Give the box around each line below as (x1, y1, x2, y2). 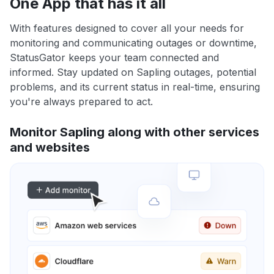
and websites (10, 140, 90, 155)
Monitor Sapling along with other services (10, 125, 259, 140)
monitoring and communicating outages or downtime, (10, 37, 257, 50)
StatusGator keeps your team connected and (10, 51, 219, 64)
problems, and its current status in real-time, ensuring (10, 81, 260, 94)
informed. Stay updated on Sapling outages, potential (10, 66, 256, 79)
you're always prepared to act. (10, 95, 153, 108)
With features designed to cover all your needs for (10, 22, 244, 35)
